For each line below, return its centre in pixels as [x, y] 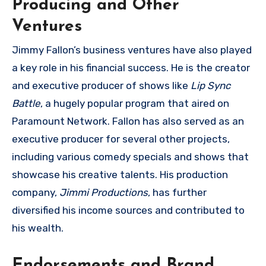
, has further [177, 192]
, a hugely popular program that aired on [135, 103]
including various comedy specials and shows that [130, 156]
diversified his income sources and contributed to [128, 210]
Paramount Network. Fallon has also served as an [128, 121]
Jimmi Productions [104, 192]
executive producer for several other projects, [121, 139]
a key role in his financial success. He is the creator [131, 67]
